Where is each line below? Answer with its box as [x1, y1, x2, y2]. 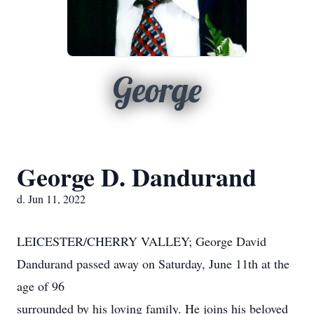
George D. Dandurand [17, 158, 257, 195]
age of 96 [17, 278, 64, 294]
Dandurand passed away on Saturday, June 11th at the [17, 255, 289, 272]
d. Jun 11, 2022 [17, 191, 86, 206]
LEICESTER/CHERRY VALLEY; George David [17, 233, 266, 250]
